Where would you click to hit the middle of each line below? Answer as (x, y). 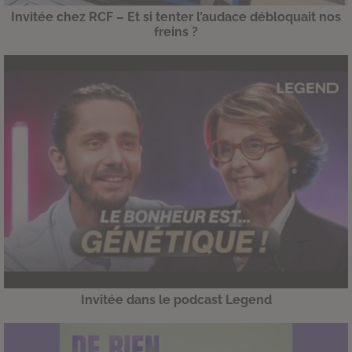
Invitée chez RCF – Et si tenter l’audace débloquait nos (176, 17)
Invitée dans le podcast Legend (176, 299)
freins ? (176, 32)
